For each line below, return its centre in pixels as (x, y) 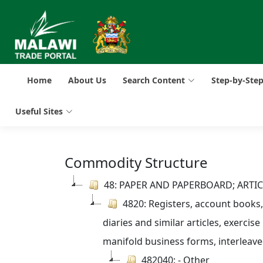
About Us (87, 80)
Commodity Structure (136, 162)
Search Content (154, 80)
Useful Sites (39, 111)
